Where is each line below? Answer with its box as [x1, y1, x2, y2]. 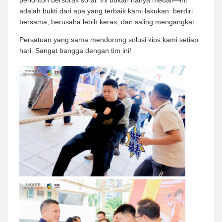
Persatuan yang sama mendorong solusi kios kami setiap [19, 35, 198, 44]
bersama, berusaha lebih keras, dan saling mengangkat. [19, 17, 196, 26]
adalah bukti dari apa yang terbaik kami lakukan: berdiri [19, 6, 193, 15]
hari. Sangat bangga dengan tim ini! [19, 46, 131, 55]
